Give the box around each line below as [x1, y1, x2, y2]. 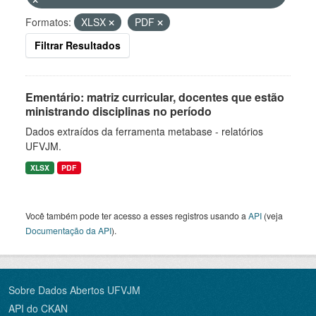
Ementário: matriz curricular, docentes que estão [25, 89, 284, 105]
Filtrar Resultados [35, 38, 121, 52]
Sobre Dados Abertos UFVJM [8, 283, 140, 297]
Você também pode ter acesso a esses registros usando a [25, 209, 248, 221]
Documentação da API [25, 224, 111, 236]
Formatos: [25, 15, 71, 29]
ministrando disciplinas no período [25, 103, 212, 119]
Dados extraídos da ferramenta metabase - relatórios [25, 124, 263, 138]
